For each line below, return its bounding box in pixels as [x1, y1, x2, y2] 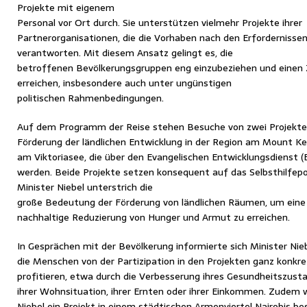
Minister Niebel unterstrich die [17, 180, 153, 195]
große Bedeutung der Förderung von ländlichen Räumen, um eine [17, 195, 306, 210]
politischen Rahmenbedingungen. [17, 90, 164, 106]
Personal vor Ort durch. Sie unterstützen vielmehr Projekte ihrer [17, 15, 302, 30]
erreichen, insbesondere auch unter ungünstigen [17, 75, 232, 90]
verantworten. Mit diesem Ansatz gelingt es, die [17, 45, 233, 60]
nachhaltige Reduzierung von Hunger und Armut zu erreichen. [17, 210, 290, 225]
